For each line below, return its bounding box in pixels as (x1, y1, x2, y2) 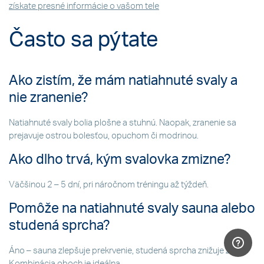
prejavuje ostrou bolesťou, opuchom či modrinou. (9, 131, 199, 141)
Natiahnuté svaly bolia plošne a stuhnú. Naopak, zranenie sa (9, 118, 236, 128)
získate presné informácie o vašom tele (9, 1, 159, 11)
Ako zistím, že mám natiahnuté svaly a (9, 74, 237, 88)
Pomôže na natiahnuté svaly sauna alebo (9, 202, 255, 215)
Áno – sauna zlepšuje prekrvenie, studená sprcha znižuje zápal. (9, 246, 248, 255)
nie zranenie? (9, 91, 88, 105)
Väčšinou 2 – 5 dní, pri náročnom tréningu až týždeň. (9, 180, 209, 189)
